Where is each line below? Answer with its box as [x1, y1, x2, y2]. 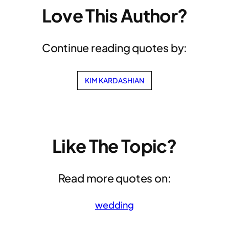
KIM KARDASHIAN [84, 75, 145, 85]
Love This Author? [41, 4, 188, 27]
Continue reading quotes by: [41, 41, 188, 55]
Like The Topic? [52, 134, 177, 157]
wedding [95, 198, 134, 211]
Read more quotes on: [58, 171, 171, 186]
